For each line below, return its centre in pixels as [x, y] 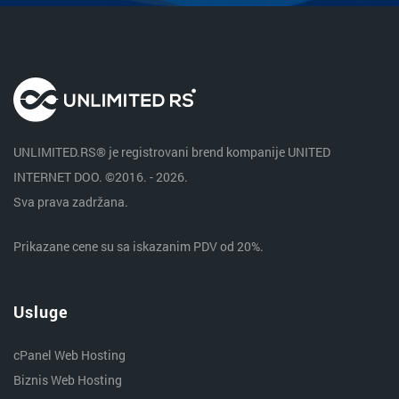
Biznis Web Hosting [68, 380]
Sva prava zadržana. [71, 202]
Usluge [41, 312]
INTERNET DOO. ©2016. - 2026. [101, 177]
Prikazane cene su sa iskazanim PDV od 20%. [138, 247]
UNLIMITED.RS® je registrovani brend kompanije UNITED [172, 152]
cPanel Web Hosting [69, 355]
